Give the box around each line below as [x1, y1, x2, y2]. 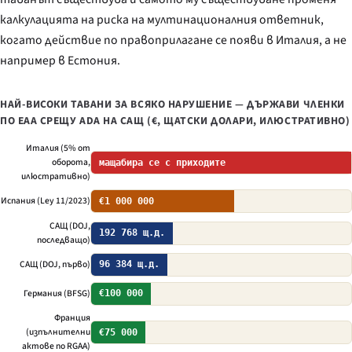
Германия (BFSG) [24, 286, 90, 300]
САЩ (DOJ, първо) [20, 257, 90, 271]
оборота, [52, 156, 90, 170]
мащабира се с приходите [99, 156, 225, 168]
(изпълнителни [26, 325, 90, 339]
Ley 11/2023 [40, 194, 87, 208]
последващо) [37, 233, 90, 247]
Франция [54, 311, 90, 325]
